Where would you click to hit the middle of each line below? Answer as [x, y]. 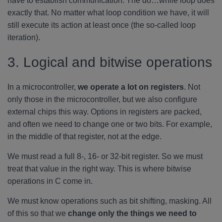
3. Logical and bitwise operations [110, 62]
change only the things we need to [132, 213]
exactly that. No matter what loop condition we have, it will [108, 13]
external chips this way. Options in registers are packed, [105, 112]
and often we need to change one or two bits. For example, [110, 124]
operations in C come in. [50, 181]
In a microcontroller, [43, 87]
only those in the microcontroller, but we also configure [102, 99]
